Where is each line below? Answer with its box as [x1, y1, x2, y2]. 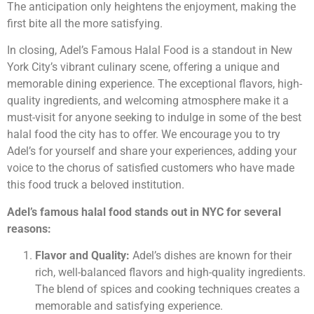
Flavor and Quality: [35, 248, 130, 262]
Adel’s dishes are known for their [130, 248, 292, 262]
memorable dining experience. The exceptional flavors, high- [7, 77, 302, 91]
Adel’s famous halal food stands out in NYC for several [7, 205, 281, 219]
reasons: [7, 221, 51, 235]
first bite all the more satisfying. [7, 16, 163, 30]
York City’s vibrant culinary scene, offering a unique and [7, 60, 280, 74]
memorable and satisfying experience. [35, 299, 223, 313]
